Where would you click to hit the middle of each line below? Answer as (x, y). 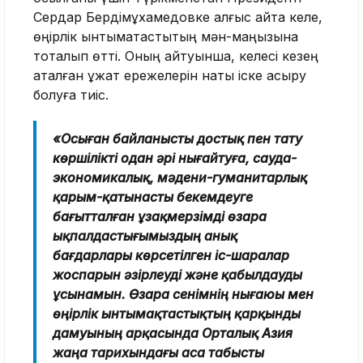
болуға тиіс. (71, 94)
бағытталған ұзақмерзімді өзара (160, 216)
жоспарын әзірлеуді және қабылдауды (177, 274)
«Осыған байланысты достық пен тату (177, 138)
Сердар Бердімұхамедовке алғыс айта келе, (178, 17)
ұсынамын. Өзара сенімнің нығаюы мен (183, 294)
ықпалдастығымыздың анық (145, 235)
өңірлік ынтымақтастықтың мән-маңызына (166, 36)
